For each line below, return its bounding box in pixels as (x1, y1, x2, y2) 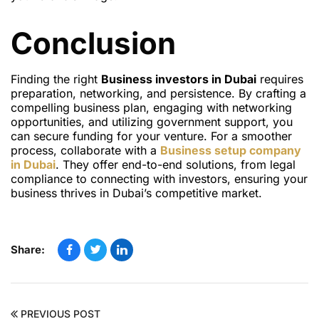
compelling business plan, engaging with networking (11, 100, 292, 115)
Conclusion (11, 25, 176, 62)
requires (256, 72, 303, 87)
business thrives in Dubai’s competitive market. (11, 186, 262, 201)
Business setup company (160, 143, 301, 158)
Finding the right (11, 72, 101, 87)
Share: (11, 243, 45, 257)
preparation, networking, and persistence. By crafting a (11, 86, 306, 101)
